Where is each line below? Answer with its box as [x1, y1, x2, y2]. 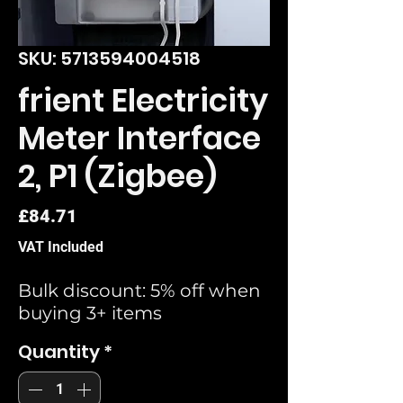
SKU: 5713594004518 [18, 45, 201, 71]
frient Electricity [18, 77, 268, 122]
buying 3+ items [18, 301, 162, 324]
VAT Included [18, 237, 103, 255]
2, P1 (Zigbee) [18, 153, 217, 198]
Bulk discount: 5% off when [18, 279, 261, 301]
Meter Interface [18, 115, 261, 160]
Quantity [18, 338, 100, 364]
